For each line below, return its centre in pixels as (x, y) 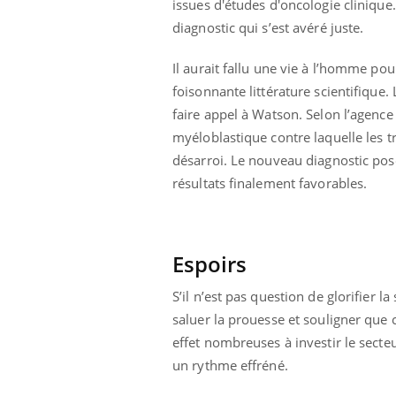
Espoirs (209, 263)
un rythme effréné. (230, 365)
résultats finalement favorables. (270, 183)
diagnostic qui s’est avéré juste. (268, 27)
